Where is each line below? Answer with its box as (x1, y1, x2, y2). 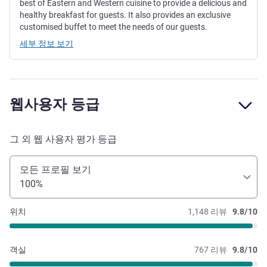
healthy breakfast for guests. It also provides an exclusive (20, 10, 231, 20)
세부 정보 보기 (20, 39, 73, 49)
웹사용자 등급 (10, 95, 100, 113)
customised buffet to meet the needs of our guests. (20, 22, 207, 32)
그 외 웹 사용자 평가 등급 (10, 133, 117, 145)
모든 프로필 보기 (20, 164, 91, 176)
